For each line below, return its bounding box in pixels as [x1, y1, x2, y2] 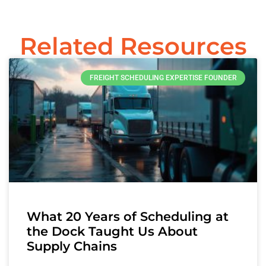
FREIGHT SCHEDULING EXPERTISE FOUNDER [89, 73, 237, 82]
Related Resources [19, 31, 247, 61]
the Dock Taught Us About [27, 223, 198, 239]
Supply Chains [27, 238, 117, 254]
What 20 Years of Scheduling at [27, 208, 229, 224]
